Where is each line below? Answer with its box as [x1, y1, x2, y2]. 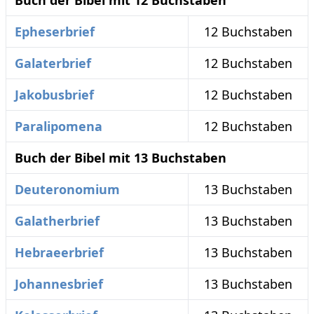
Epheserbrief [15, 23, 95, 41]
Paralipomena [15, 118, 102, 135]
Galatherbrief [15, 212, 100, 230]
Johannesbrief [15, 275, 103, 293]
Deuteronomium [15, 181, 120, 198]
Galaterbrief [15, 55, 91, 72]
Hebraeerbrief [15, 244, 104, 261]
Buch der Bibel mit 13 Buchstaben [15, 149, 226, 167]
